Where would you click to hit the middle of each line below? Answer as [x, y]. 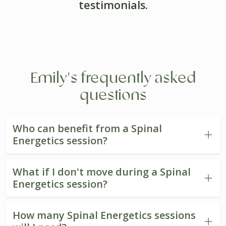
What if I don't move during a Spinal [101, 172]
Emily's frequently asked [113, 78]
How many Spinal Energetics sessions [104, 215]
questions [113, 96]
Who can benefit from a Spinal [87, 129]
